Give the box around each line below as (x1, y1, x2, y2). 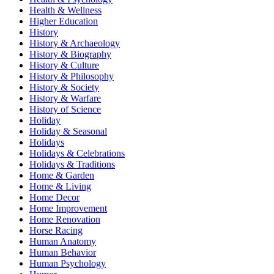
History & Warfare (29, 93, 101, 104)
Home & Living (29, 181, 91, 192)
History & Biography (29, 49, 111, 60)
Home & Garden (29, 170, 94, 181)
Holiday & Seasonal (29, 126, 107, 137)
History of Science (29, 104, 101, 115)
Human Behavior (29, 247, 96, 258)
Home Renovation (29, 214, 100, 225)
